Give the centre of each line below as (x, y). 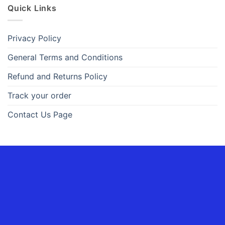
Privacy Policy (34, 38)
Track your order (39, 96)
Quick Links (32, 8)
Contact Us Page (40, 115)
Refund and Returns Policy (58, 77)
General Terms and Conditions (66, 58)
